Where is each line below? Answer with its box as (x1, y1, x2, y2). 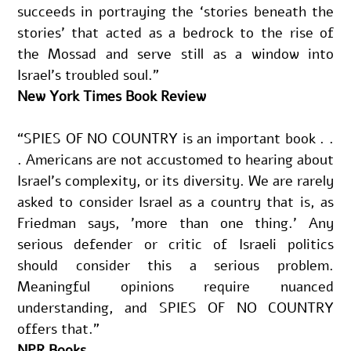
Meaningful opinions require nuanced (16, 277, 335, 296)
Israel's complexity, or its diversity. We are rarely (16, 171, 335, 190)
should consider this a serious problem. (16, 255, 335, 275)
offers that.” (16, 319, 100, 338)
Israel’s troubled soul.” (16, 65, 159, 85)
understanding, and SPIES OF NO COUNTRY (16, 298, 335, 317)
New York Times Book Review (16, 86, 206, 106)
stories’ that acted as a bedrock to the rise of (16, 23, 335, 42)
